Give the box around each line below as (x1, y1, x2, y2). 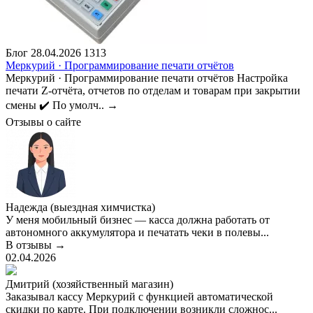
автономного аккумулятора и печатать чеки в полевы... (6, 226, 269, 238)
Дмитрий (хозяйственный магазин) (6, 278, 173, 290)
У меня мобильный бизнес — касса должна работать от (6, 214, 270, 226)
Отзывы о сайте (6, 116, 81, 128)
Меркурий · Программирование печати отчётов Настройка (6, 72, 288, 84)
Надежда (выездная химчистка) (6, 201, 155, 213)
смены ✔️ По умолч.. (6, 99, 107, 111)
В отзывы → (6, 239, 66, 251)
